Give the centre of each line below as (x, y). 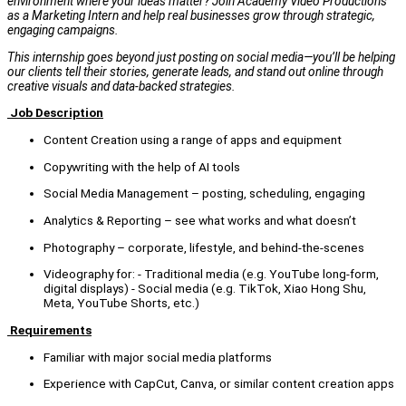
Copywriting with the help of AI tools (142, 166)
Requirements (49, 330)
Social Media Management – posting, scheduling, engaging (204, 193)
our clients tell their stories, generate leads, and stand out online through (195, 71)
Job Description (55, 113)
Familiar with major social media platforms (158, 357)
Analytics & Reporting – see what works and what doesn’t (200, 221)
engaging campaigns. (63, 30)
